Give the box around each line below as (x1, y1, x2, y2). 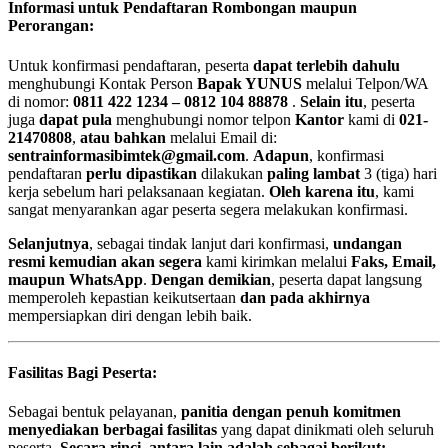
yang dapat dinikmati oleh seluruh (217, 421, 434, 439)
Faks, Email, (351, 252, 436, 270)
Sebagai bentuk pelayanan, (8, 403, 181, 421)
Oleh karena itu (269, 182, 375, 200)
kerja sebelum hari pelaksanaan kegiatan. (8, 182, 269, 200)
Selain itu (300, 92, 363, 110)
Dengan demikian (151, 270, 271, 288)
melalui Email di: (166, 128, 277, 146)
